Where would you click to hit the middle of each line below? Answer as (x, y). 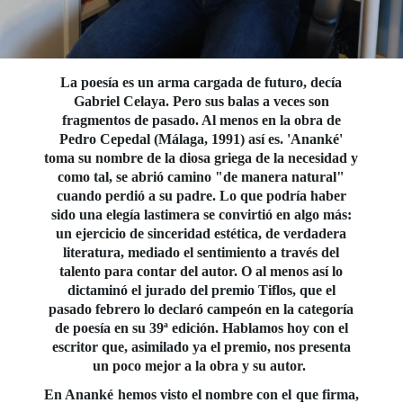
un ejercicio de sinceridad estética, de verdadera (201, 234)
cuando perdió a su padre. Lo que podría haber (201, 196)
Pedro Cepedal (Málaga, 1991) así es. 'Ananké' (201, 139)
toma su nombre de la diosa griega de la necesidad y (201, 158)
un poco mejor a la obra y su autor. (201, 366)
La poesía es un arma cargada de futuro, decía (201, 83)
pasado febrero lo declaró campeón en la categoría (201, 309)
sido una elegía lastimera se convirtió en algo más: (201, 215)
